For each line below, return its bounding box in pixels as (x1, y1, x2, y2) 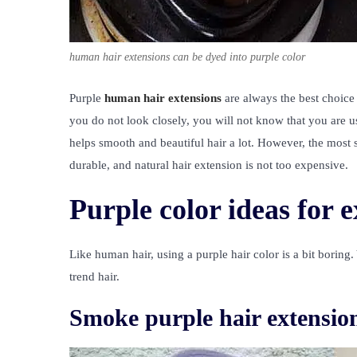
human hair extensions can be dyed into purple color (69, 50, 305, 63)
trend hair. (69, 269, 120, 283)
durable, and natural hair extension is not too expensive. (69, 158, 348, 171)
